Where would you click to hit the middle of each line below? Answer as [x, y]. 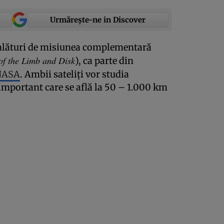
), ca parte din [104, 61]
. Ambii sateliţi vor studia [74, 74]
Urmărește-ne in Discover [98, 19]
